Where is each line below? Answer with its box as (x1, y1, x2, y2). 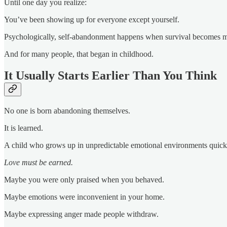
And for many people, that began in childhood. (4, 49, 154, 58)
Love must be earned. (4, 158, 73, 167)
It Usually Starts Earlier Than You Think (4, 68, 217, 82)
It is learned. (4, 123, 43, 132)
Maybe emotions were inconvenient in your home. (4, 192, 165, 201)
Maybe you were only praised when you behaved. (4, 175, 164, 184)
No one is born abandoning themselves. (4, 106, 130, 115)
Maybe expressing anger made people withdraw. (4, 209, 159, 218)
